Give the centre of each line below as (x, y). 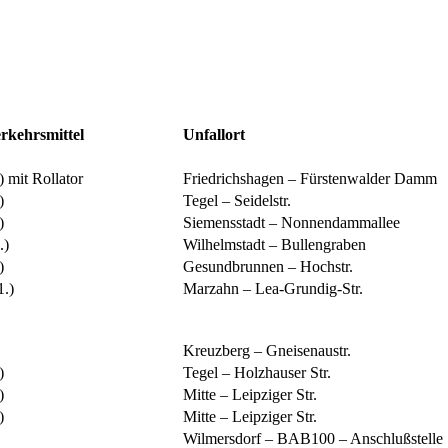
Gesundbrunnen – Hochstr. (268, 267)
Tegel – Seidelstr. (237, 201)
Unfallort (214, 135)
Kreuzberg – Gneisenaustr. (267, 351)
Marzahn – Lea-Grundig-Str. (273, 289)
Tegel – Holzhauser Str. (257, 373)
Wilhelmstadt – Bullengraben (274, 245)
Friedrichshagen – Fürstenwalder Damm (310, 179)
